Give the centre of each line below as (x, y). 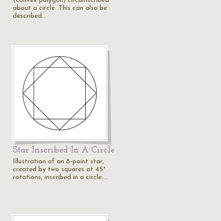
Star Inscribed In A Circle (64, 150)
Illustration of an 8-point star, (58, 162)
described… (30, 16)
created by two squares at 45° (59, 169)
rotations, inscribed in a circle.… (60, 177)
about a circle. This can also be (60, 8)
